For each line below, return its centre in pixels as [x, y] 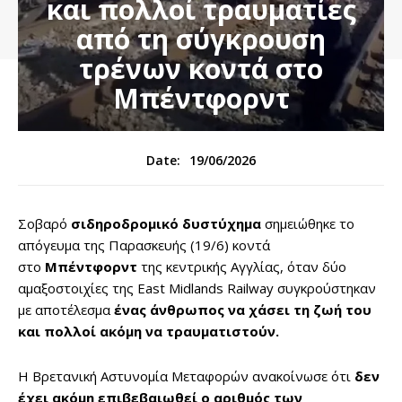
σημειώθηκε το [308, 224]
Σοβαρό [44, 224]
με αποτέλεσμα [66, 310]
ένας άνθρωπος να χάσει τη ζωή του [243, 310]
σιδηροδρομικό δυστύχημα [166, 224]
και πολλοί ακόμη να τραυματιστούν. [149, 332]
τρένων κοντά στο [201, 69]
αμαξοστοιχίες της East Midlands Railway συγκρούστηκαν [197, 288]
